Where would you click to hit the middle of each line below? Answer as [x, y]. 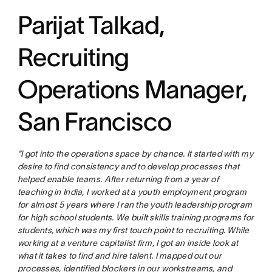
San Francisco [94, 122]
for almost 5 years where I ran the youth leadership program [135, 205]
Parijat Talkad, [91, 25]
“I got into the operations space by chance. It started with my [135, 154]
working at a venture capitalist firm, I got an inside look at [128, 243]
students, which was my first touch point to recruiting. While [133, 230]
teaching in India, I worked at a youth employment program [132, 192]
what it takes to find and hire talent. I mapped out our [120, 256]
